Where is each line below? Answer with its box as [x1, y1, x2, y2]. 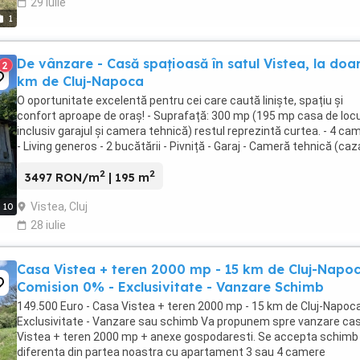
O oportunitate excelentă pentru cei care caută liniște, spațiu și [17, 93, 343, 107]
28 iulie [31, 219, 66, 232]
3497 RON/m [25, 170, 100, 186]
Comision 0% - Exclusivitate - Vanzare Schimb [17, 279, 324, 296]
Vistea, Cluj [31, 200, 88, 214]
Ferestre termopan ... [17, 154, 125, 168]
